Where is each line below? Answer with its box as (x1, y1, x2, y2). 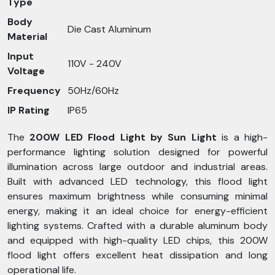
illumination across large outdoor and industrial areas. (7, 160, 268, 173)
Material (7, 30, 47, 43)
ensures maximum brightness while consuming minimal (7, 190, 268, 203)
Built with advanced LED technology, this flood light (7, 175, 268, 188)
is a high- (216, 131, 268, 144)
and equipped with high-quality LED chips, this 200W (7, 234, 268, 247)
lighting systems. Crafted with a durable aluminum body (7, 219, 268, 232)
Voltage (7, 64, 45, 77)
